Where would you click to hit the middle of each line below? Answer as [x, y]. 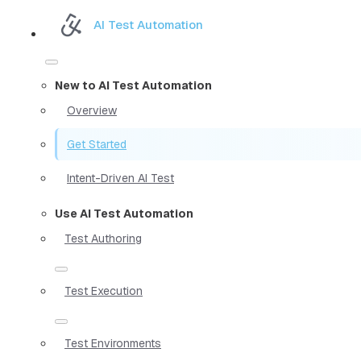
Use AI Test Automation [124, 213]
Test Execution [104, 290]
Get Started [97, 144]
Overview [92, 110]
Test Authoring [103, 238]
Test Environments [113, 343]
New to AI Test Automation [133, 85]
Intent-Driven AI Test [120, 178]
